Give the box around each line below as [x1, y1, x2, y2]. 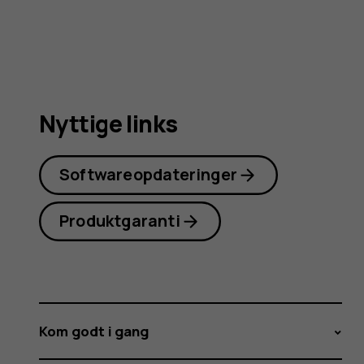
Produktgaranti [59, 210, 180, 232]
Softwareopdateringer [59, 163, 238, 186]
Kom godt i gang [39, 321, 149, 340]
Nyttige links [39, 107, 178, 140]
